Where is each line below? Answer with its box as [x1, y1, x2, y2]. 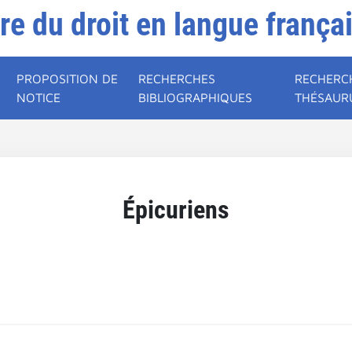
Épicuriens [123, 195, 229, 225]
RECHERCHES [138, 71, 216, 86]
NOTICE [16, 90, 61, 104]
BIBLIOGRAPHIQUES [138, 90, 253, 104]
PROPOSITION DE [16, 71, 119, 86]
